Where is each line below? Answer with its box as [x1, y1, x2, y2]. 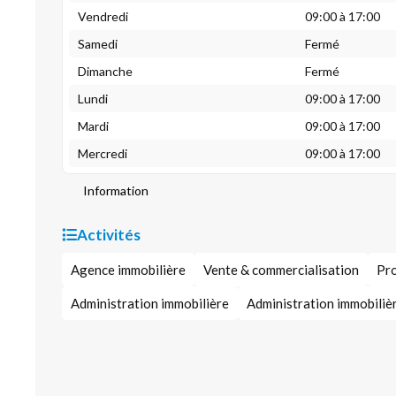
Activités [77, 225, 141, 244]
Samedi [78, 36, 118, 51]
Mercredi [78, 146, 127, 161]
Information [83, 183, 148, 198]
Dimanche [78, 64, 133, 79]
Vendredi [78, 9, 128, 24]
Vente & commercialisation [203, 262, 359, 278]
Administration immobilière [71, 295, 229, 311]
